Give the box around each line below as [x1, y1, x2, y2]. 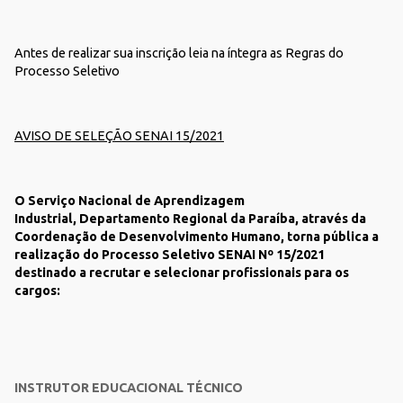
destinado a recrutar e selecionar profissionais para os [14, 265, 349, 280]
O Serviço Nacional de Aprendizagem [14, 193, 245, 208]
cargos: [14, 283, 60, 298]
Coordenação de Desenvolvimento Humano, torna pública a [14, 229, 379, 244]
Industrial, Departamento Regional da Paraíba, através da [14, 211, 366, 226]
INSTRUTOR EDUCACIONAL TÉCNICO [14, 381, 243, 395]
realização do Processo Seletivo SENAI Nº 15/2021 [14, 247, 325, 262]
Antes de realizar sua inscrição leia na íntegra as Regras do [14, 46, 344, 60]
